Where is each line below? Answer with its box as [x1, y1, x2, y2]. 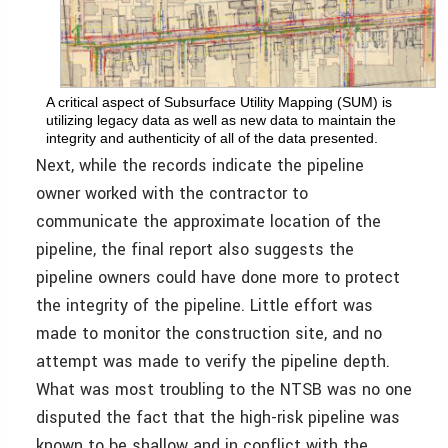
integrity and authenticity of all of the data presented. [46, 129, 378, 146]
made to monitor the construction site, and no [36, 321, 382, 345]
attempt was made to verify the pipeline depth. [36, 349, 390, 373]
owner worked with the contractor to [36, 181, 308, 205]
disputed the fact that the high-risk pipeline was [36, 405, 400, 429]
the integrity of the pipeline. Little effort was [36, 293, 373, 317]
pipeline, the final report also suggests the [36, 237, 354, 261]
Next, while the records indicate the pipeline [36, 153, 364, 177]
